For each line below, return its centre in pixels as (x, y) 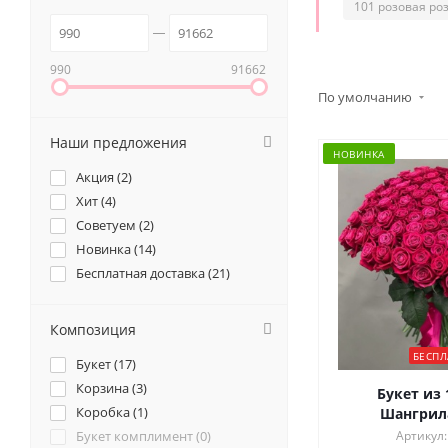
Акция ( (98, 177)
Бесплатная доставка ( (144, 273)
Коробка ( (106, 412)
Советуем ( (109, 225)
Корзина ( (106, 388)
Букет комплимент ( (138, 436)
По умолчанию (366, 97)
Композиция (93, 330)
